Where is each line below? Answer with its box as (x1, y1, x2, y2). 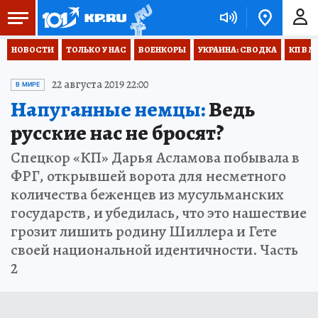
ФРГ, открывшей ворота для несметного (11, 165, 286, 187)
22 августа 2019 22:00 (52, 77, 148, 92)
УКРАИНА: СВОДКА (198, 44, 277, 55)
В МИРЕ (16, 81, 40, 88)
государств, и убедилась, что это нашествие (11, 202, 307, 224)
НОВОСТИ (11, 44, 54, 55)
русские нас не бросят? (11, 119, 224, 147)
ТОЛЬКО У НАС (66, 44, 126, 55)
